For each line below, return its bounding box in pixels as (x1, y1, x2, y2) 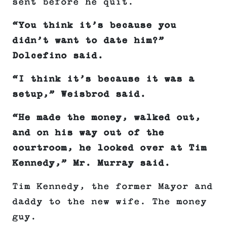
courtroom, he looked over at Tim (12, 143, 207, 154)
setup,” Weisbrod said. (12, 89, 146, 100)
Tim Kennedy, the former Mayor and (12, 181, 213, 192)
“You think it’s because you (12, 20, 176, 31)
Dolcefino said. (12, 51, 103, 61)
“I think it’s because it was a (12, 74, 195, 85)
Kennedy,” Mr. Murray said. (12, 158, 170, 169)
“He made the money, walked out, (12, 112, 201, 123)
